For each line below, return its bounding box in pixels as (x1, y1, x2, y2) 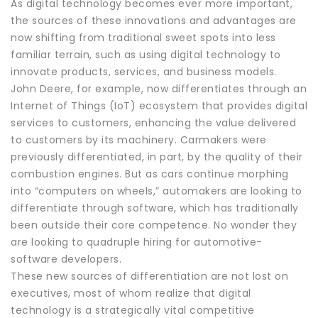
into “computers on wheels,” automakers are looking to (11, 183, 302, 198)
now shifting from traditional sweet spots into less (11, 30, 276, 45)
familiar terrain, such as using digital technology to (11, 47, 281, 62)
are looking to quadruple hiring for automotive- (11, 234, 263, 249)
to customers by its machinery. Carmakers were (11, 132, 267, 147)
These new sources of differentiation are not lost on (11, 268, 288, 283)
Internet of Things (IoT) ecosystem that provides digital (11, 98, 307, 113)
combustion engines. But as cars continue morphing (11, 166, 289, 181)
